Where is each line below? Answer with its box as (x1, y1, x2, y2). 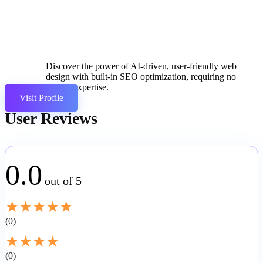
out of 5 (45, 174, 82, 187)
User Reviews (5, 109, 97, 127)
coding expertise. (46, 82, 109, 92)
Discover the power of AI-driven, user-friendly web (46, 61, 237, 71)
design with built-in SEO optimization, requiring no (46, 72, 236, 82)
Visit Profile (19, 93, 63, 103)
